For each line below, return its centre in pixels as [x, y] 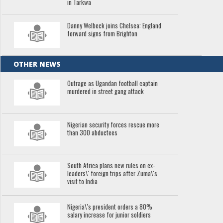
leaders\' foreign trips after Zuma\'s [112, 174]
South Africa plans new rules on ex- [111, 166]
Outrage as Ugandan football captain [113, 84]
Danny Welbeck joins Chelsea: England [114, 26]
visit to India [83, 182]
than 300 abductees [93, 132]
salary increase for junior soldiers [109, 215]
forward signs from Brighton [103, 34]
